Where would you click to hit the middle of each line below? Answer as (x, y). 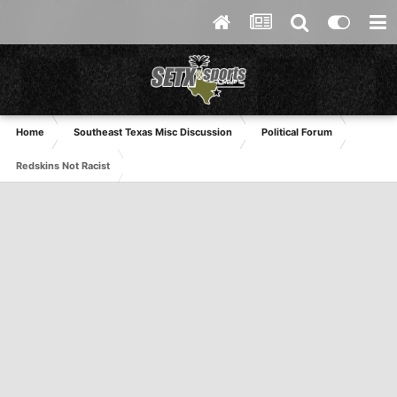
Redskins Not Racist (63, 166)
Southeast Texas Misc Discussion (153, 132)
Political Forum (297, 132)
